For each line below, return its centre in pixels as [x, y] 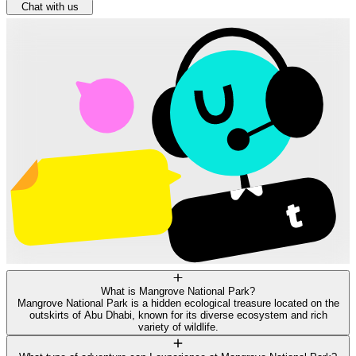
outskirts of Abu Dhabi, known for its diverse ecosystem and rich [178, 315]
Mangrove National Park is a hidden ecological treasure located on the [178, 304]
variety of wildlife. [178, 327]
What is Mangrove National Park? [178, 292]
